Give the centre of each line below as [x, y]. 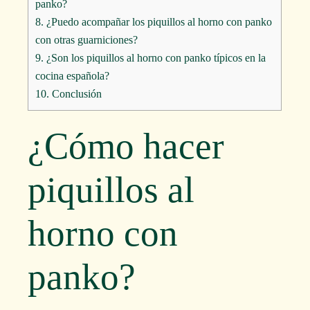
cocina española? [73, 75]
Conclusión [76, 93]
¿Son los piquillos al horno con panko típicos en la [155, 57]
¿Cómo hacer [126, 146]
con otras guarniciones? [87, 39]
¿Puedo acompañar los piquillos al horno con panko [158, 21]
